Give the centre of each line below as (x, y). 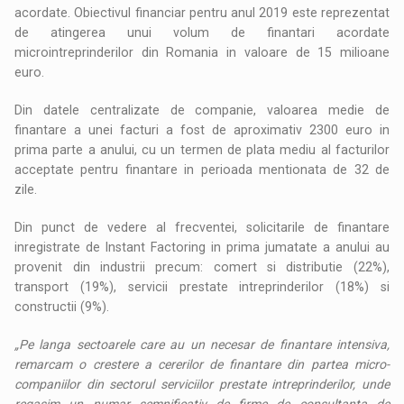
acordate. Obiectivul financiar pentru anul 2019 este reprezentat (202, 12)
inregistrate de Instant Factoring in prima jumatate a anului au (202, 247)
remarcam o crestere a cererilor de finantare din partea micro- (202, 364)
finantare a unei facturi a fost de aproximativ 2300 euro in (202, 129)
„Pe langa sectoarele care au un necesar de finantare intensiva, (202, 344)
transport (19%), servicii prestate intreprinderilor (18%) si (202, 286)
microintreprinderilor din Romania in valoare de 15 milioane (202, 52)
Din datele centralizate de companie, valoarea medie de (202, 110)
